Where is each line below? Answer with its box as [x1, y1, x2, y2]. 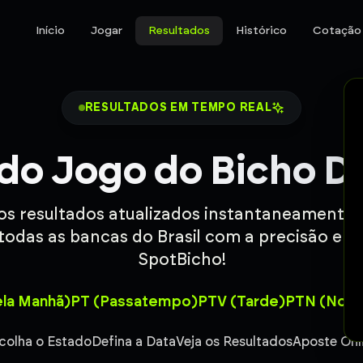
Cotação [313, 23, 361, 38]
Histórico [236, 23, 287, 38]
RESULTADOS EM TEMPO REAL [84, 100, 272, 114]
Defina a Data [92, 334, 176, 349]
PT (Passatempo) [70, 293, 198, 310]
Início [36, 23, 65, 38]
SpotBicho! [137, 250, 226, 269]
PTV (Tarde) [198, 293, 285, 310]
